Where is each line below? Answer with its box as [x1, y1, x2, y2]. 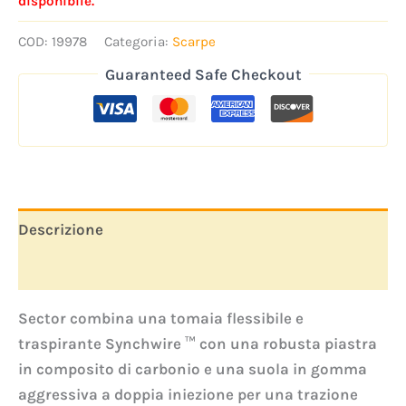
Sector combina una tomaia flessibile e [18, 309, 304, 328]
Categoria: [104, 33, 172, 50]
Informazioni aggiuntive [18, 260, 195, 279]
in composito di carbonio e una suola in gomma [18, 360, 367, 379]
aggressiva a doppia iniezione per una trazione [18, 385, 358, 404]
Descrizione [18, 219, 103, 238]
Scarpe [172, 33, 216, 50]
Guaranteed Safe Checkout [104, 64, 302, 83]
